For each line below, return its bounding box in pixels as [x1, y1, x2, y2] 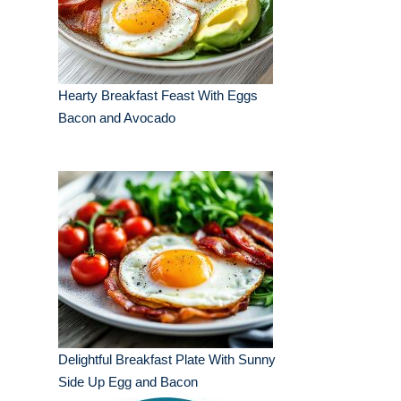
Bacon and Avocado [58, 110, 175, 126]
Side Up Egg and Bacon [58, 374, 198, 390]
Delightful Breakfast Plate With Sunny [58, 352, 276, 368]
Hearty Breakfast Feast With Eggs [58, 88, 258, 104]
